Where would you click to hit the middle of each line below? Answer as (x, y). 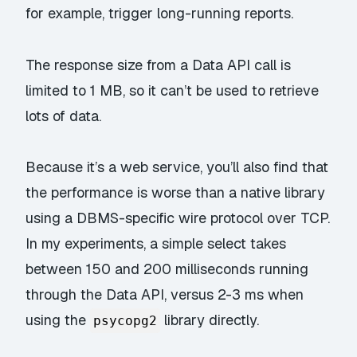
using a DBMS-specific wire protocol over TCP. (178, 218)
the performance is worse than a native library (176, 193)
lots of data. (64, 116)
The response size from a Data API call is (159, 65)
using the (58, 320)
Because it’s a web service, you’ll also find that (177, 167)
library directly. (210, 320)
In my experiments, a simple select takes (156, 244)
